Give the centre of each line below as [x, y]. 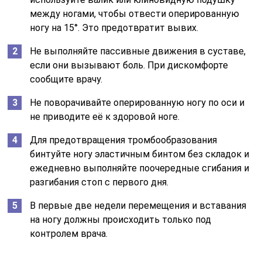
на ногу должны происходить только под [121, 220]
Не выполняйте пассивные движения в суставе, [138, 51]
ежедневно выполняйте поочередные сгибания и [140, 168]
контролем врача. [69, 234]
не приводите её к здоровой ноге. [105, 117]
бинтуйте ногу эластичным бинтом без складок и [140, 154]
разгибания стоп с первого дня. [99, 182]
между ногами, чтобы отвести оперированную [135, 14]
